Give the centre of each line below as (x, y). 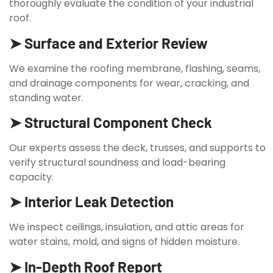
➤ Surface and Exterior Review (108, 43)
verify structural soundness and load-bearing (117, 162)
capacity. (31, 177)
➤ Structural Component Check (111, 122)
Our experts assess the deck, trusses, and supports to (137, 148)
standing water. (46, 97)
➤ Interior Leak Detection (91, 202)
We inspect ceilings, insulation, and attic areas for (127, 227)
